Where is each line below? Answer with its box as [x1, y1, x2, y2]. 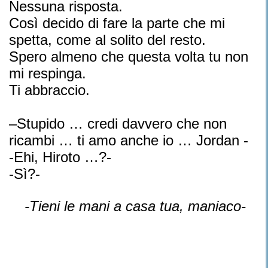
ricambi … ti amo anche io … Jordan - [9, 132, 248, 148]
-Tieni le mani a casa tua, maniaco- [24, 198, 246, 214]
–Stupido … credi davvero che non [9, 115, 227, 132]
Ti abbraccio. [9, 82, 90, 98]
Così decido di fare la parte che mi [9, 15, 225, 31]
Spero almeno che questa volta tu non [9, 48, 248, 65]
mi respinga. [9, 65, 86, 81]
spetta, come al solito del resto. [9, 32, 206, 48]
